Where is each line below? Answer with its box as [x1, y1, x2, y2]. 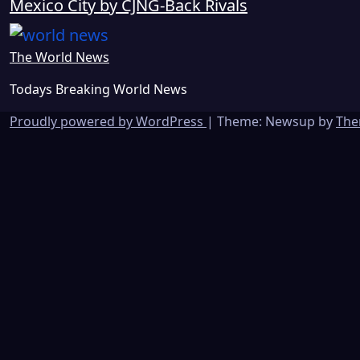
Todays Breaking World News [10, 80, 187, 98]
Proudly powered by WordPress [10, 112, 207, 130]
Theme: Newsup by [217, 112, 336, 130]
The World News [10, 47, 109, 66]
